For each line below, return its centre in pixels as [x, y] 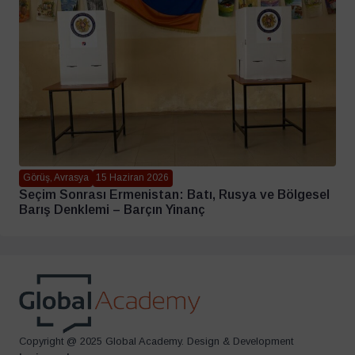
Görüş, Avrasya [55, 178]
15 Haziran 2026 [133, 178]
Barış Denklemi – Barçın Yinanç [112, 209]
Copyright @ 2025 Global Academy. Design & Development [156, 341]
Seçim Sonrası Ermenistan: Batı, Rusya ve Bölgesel [174, 194]
